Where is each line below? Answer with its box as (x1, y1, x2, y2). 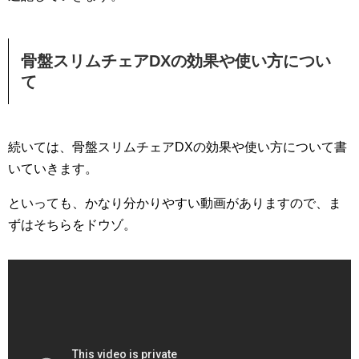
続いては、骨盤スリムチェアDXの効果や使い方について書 (8, 140, 347, 155)
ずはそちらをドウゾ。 (8, 218, 136, 232)
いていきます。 (8, 162, 98, 176)
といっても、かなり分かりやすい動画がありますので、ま (8, 196, 341, 211)
